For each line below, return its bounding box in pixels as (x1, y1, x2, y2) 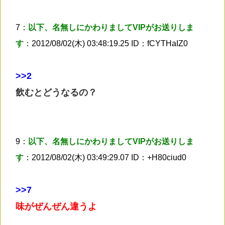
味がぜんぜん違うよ (16, 201, 97, 211)
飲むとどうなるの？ (16, 87, 97, 97)
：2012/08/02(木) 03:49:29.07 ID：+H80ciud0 (24, 153, 186, 162)
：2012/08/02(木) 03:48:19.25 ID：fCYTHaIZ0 (24, 39, 188, 48)
